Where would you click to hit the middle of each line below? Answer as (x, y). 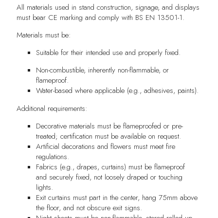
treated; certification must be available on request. (108, 136)
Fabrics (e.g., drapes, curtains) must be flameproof (110, 167)
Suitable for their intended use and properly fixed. (108, 53)
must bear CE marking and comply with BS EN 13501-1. (100, 18)
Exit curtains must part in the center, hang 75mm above (117, 197)
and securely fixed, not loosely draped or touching (109, 177)
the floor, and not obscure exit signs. (89, 208)
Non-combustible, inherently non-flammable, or (102, 70)
